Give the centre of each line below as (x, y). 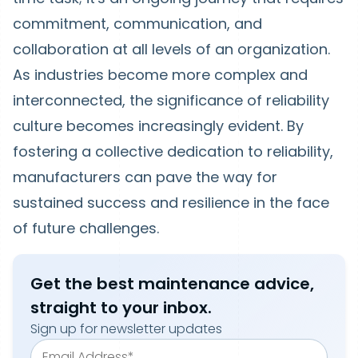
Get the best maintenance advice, (172, 284)
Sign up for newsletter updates (126, 329)
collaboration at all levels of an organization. (171, 49)
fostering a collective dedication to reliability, (173, 151)
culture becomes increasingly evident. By (158, 126)
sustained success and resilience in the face (171, 203)
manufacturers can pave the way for (145, 177)
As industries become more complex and (160, 75)
